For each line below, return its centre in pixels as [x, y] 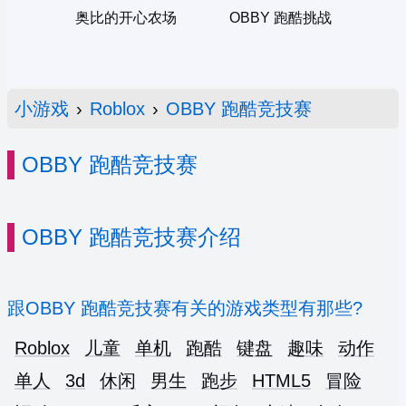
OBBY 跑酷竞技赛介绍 [131, 237]
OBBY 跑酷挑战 [280, 18]
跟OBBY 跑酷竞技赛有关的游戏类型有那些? [185, 309]
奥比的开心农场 [126, 18]
